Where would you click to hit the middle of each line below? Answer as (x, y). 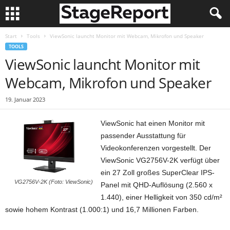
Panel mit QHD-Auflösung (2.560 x (157, 185)
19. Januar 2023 (25, 99)
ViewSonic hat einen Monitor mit (153, 123)
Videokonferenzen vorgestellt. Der (156, 148)
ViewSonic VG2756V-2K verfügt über (160, 160)
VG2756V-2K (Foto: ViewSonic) (54, 182)
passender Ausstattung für (143, 136)
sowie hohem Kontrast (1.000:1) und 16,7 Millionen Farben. (102, 209)
